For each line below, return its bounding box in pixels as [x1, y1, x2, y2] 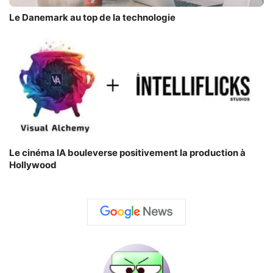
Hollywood [9, 159, 57, 171]
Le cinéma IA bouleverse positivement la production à [9, 147, 246, 159]
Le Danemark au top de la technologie [9, 12, 175, 24]
